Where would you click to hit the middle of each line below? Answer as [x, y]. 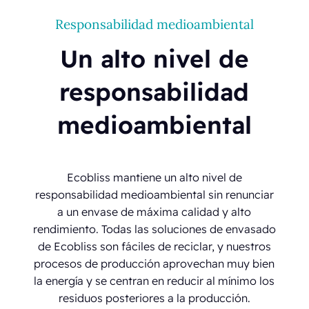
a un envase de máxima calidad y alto [154, 211]
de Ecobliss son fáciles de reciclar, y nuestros [154, 246]
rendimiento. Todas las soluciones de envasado [154, 229]
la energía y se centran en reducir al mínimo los [154, 280]
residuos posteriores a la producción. [154, 298]
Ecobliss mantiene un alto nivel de [154, 177]
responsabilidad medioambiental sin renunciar [154, 194]
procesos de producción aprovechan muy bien [154, 263]
